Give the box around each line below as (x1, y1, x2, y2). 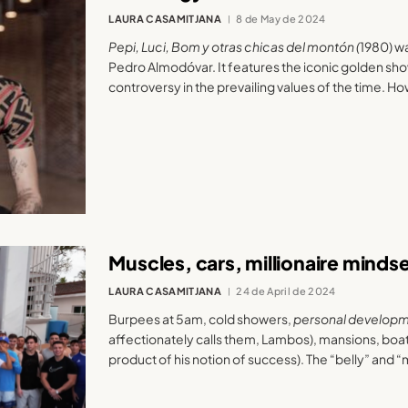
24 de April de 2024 (236, 285, 336, 298)
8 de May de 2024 (236, 12, 326, 25)
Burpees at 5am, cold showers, (108, 311, 294, 328)
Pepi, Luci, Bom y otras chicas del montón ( (108, 37, 361, 55)
